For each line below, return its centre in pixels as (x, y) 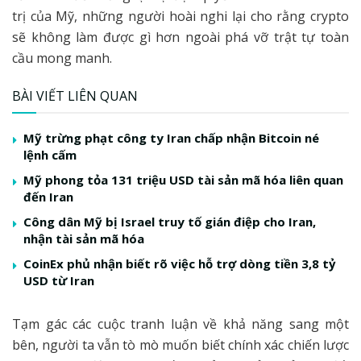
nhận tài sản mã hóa (84, 238)
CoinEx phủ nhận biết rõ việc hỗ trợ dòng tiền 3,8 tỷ (180, 263)
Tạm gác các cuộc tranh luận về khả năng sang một (180, 324)
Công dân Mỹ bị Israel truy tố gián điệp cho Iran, (170, 221)
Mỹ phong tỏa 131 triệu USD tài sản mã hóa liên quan (183, 179)
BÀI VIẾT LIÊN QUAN (75, 95)
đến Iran (48, 196)
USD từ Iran (59, 280)
